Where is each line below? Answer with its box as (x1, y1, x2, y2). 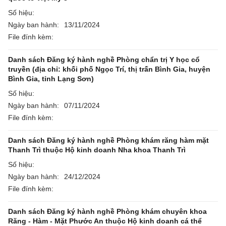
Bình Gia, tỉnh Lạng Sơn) (8, 75, 94, 83)
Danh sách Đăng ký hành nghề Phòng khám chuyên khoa (8, 207, 207, 215)
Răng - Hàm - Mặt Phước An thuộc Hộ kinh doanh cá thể (8, 217, 202, 225)
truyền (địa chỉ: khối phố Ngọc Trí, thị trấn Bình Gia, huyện (8, 65, 210, 73)
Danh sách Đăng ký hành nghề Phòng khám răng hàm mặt (8, 136, 209, 144)
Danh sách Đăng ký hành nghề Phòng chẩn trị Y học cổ (8, 55, 200, 64)
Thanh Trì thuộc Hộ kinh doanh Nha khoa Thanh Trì (8, 146, 186, 154)
